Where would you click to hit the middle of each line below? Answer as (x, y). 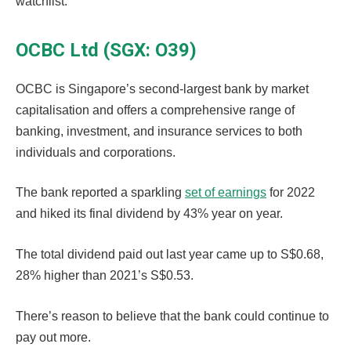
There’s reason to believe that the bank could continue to (172, 316)
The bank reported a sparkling (100, 193)
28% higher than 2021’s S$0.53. (105, 276)
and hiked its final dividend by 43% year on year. (149, 214)
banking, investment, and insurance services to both (159, 131)
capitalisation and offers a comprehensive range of (155, 110)
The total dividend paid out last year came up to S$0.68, (170, 255)
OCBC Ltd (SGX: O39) (106, 50)
